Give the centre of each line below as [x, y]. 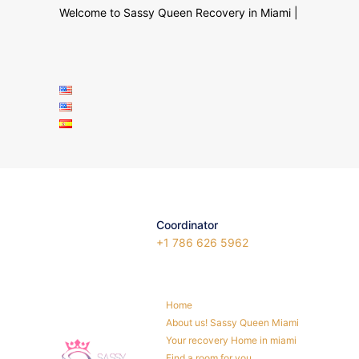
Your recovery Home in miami [231, 340]
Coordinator [189, 225]
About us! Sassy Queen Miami [232, 323]
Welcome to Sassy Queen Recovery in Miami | [179, 12]
